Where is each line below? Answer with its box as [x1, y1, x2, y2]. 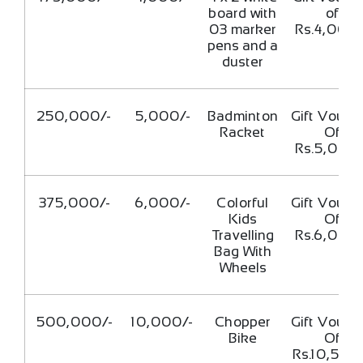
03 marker [209, 20, 278, 37]
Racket [220, 123, 267, 140]
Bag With [214, 242, 272, 259]
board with [209, 4, 278, 21]
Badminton [207, 107, 279, 124]
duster [222, 53, 264, 70]
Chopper [215, 313, 271, 330]
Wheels [219, 258, 267, 275]
